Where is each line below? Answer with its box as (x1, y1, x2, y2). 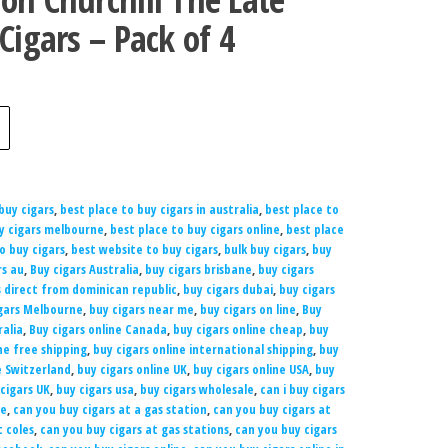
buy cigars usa (55, 380, 134, 398)
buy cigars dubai (182, 280, 273, 298)
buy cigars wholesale (139, 380, 254, 398)
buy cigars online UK (76, 360, 187, 378)
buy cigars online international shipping (92, 340, 313, 358)
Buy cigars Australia (29, 260, 139, 278)
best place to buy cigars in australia (59, 200, 259, 218)
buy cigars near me (88, 300, 194, 318)
